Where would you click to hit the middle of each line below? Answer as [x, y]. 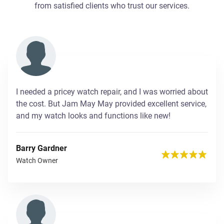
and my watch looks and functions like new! [93, 115]
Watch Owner [37, 160]
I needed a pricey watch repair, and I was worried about [112, 91]
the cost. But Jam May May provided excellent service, [111, 103]
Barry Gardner [41, 148]
